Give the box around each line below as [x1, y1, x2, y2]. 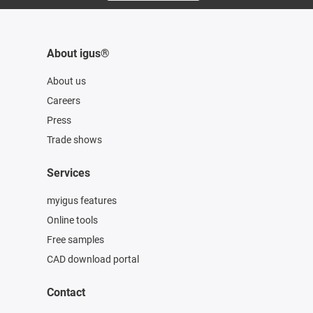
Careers [46, 95, 80, 107]
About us [46, 75, 86, 87]
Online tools [46, 214, 98, 226]
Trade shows [46, 134, 102, 146]
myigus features [46, 195, 117, 207]
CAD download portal [46, 254, 139, 265]
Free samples [46, 234, 104, 246]
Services [46, 166, 90, 180]
